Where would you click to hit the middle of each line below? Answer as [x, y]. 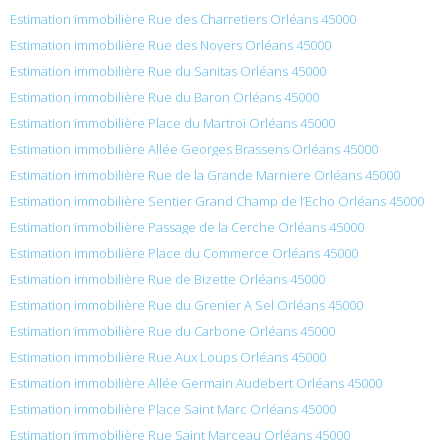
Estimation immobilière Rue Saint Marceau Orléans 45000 [180, 434]
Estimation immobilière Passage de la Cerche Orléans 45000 [187, 226]
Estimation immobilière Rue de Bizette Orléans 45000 [167, 278]
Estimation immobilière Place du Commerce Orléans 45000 [184, 252]
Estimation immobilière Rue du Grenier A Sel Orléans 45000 [186, 304]
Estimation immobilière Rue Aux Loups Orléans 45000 [168, 356]
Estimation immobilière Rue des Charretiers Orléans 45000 [183, 18]
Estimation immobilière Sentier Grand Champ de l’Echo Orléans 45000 [217, 200]
